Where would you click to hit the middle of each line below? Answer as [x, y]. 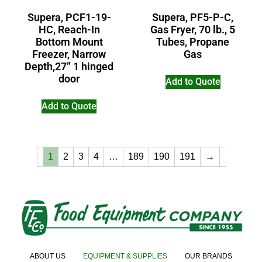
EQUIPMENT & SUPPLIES [125, 256]
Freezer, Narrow [69, 54]
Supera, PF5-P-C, [193, 17]
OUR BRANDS [208, 256]
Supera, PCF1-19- [69, 17]
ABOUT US [48, 256]
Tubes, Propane [193, 42]
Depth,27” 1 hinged [69, 66]
